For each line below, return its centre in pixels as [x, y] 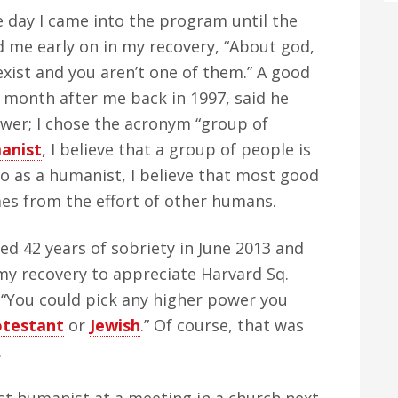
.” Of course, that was [222, 325]
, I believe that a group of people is [176, 149]
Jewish [115, 325]
